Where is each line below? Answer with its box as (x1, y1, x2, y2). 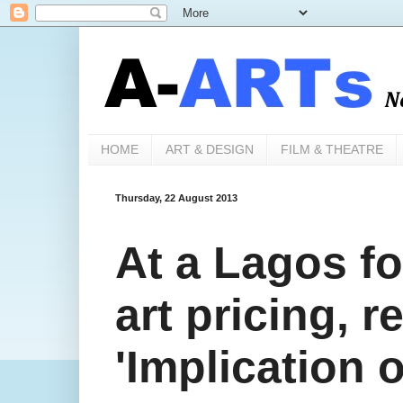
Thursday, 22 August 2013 (114, 192, 237, 203)
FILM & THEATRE (280, 142, 383, 157)
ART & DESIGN (165, 142, 254, 157)
